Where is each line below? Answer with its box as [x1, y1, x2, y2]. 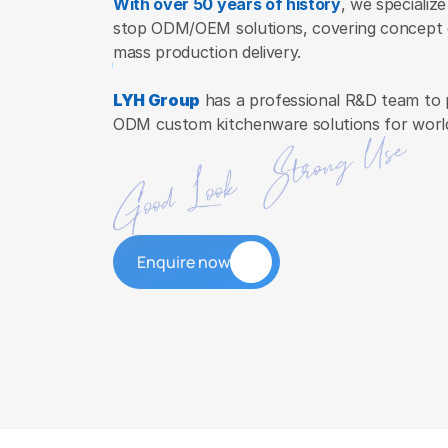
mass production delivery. [113, 41, 301, 62]
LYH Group [113, 89, 201, 110]
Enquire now [137, 250, 230, 273]
